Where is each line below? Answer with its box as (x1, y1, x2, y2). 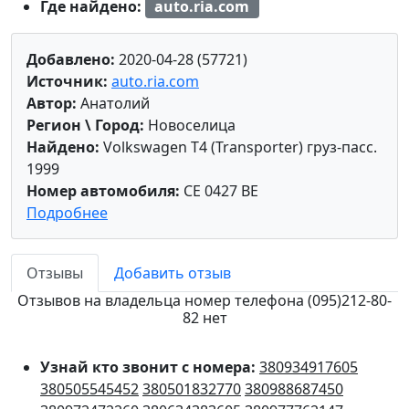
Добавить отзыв (114, 263, 231, 284)
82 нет (182, 308, 227, 329)
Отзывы (26, 263, 83, 284)
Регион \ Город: (26, 115, 144, 136)
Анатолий (77, 93, 150, 114)
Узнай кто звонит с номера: (40, 357, 259, 378)
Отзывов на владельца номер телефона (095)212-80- (17, 290, 392, 311)
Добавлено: (26, 49, 115, 70)
